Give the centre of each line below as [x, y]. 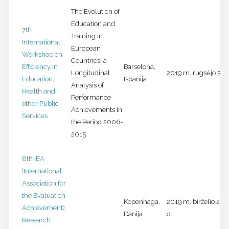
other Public [40, 104]
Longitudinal [90, 73]
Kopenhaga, [142, 202]
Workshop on [42, 55]
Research [36, 220]
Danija [133, 214]
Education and [93, 24]
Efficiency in [40, 67]
